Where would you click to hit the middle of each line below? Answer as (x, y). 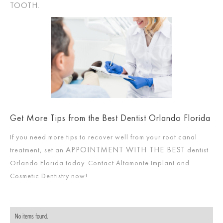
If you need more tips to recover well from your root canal (104, 137)
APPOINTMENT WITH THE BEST (125, 150)
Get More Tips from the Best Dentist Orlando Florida (110, 118)
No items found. (31, 217)
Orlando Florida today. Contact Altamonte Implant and (100, 163)
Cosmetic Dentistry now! (49, 176)
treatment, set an (38, 150)
